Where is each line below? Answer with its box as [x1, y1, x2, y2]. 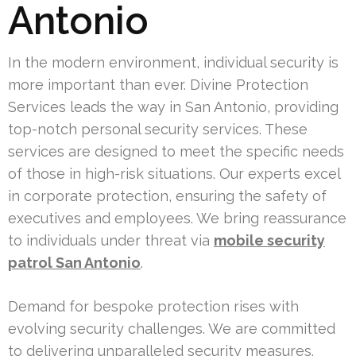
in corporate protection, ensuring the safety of [8, 187, 327, 204]
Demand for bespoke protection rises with [8, 297, 299, 315]
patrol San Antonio [8, 253, 141, 271]
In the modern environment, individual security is [8, 53, 339, 71]
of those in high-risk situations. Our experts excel [8, 164, 340, 182]
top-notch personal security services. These [8, 120, 308, 137]
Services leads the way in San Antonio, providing [8, 98, 339, 115]
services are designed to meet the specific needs [8, 142, 344, 160]
